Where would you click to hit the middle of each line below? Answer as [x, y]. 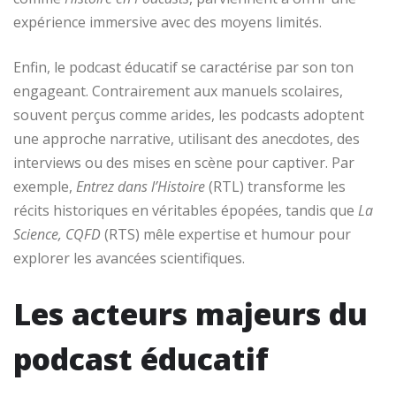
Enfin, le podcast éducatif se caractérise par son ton [183, 67]
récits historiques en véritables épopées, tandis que [186, 210]
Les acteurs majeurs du [190, 313]
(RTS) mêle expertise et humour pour [226, 234]
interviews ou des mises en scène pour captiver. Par [184, 162]
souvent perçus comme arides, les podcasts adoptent [189, 114]
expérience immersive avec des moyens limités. [168, 22]
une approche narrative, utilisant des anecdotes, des [187, 138]
